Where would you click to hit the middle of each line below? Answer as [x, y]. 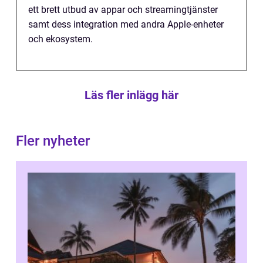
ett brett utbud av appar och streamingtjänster [123, 10]
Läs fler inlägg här [131, 95]
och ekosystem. [60, 39]
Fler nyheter [53, 141]
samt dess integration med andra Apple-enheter [126, 25]
